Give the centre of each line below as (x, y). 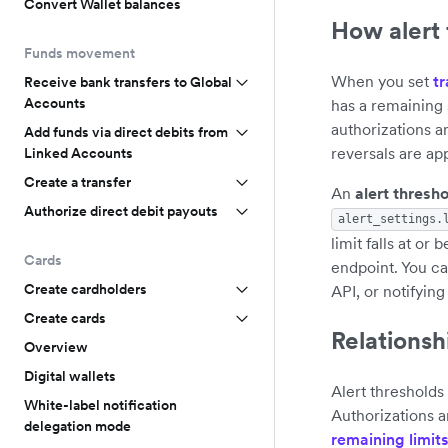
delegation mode (77, 426)
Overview (56, 347)
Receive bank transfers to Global (128, 82)
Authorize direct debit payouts (121, 211)
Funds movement (79, 53)
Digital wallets (70, 376)
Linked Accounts (78, 153)
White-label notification (100, 405)
